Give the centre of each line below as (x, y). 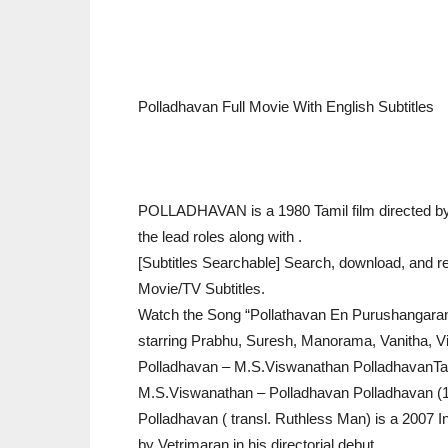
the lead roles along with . (220, 236)
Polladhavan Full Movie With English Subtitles (286, 106)
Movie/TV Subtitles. (201, 288)
